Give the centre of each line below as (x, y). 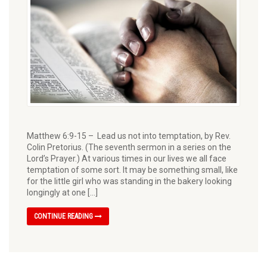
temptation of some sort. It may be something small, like (132, 170)
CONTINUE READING (64, 216)
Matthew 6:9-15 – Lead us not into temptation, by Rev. (129, 136)
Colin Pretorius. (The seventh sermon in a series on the (129, 147)
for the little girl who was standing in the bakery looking (129, 181)
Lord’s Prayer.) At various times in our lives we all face (127, 158)
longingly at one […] (62, 192)
